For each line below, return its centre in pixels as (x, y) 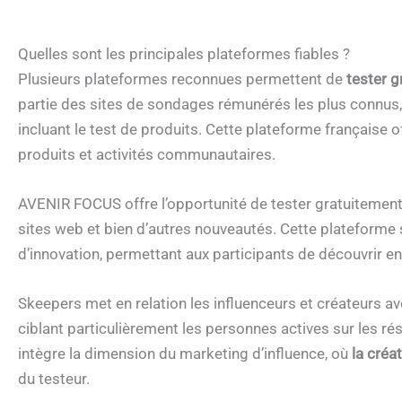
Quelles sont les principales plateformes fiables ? (184, 53)
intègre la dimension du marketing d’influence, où (185, 354)
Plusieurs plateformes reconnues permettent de (182, 79)
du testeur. (54, 379)
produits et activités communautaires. (147, 154)
